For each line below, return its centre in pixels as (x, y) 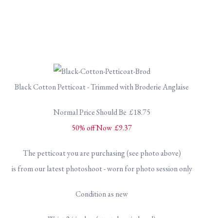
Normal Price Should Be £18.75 (102, 112)
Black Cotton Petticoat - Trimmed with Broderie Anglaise (102, 87)
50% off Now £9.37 (102, 128)
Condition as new (102, 194)
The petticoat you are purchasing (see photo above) (102, 153)
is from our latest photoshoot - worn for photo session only (102, 169)
